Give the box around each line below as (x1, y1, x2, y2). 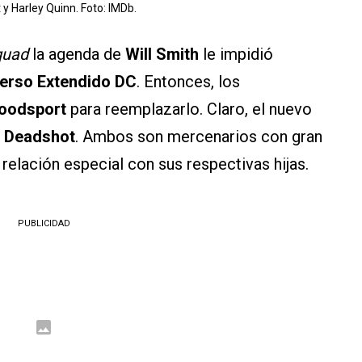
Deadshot (4, 127, 75, 147)
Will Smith (125, 44, 199, 65)
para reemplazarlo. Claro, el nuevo (66, 99, 312, 120)
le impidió (199, 44, 273, 65)
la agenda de (28, 44, 125, 65)
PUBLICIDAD (17, 218, 70, 229)
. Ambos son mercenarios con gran (75, 127, 322, 147)
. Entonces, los (137, 72, 240, 92)
